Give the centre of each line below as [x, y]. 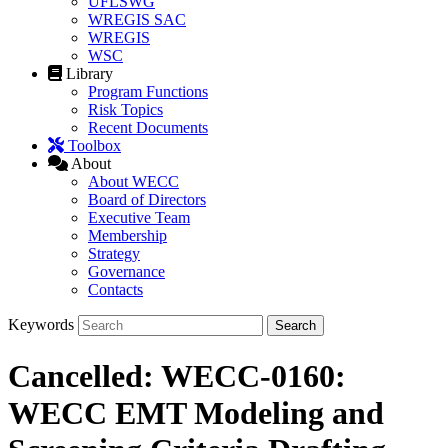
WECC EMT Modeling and [196, 412]
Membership [127, 236]
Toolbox [94, 146]
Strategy [114, 254]
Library [89, 74]
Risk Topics [125, 110]
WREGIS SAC [137, 20]
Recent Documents [148, 128]
